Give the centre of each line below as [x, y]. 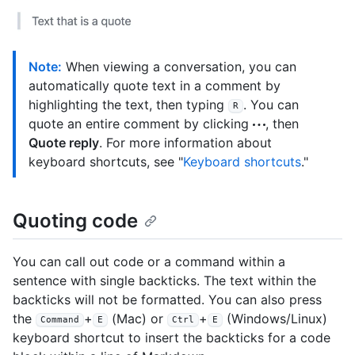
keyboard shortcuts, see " [106, 161]
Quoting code [75, 220]
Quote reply [64, 142]
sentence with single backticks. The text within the [164, 281]
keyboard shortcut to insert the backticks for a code [172, 338]
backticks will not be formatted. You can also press [167, 300]
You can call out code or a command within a [149, 262]
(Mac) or [137, 319]
